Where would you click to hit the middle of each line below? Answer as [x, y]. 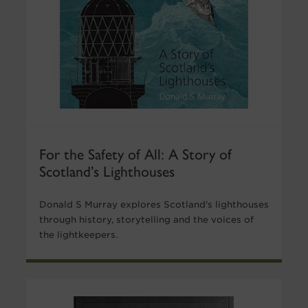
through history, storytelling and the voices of [146, 219]
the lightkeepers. [78, 234]
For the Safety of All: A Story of [135, 153]
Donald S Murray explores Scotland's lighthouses [154, 204]
